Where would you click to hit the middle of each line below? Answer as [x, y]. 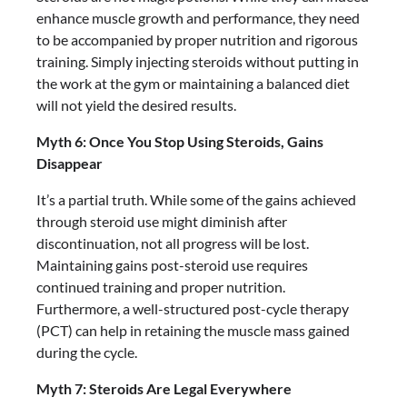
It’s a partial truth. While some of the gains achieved [196, 199]
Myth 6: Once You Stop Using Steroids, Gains [180, 141]
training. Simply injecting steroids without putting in [198, 61]
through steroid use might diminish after [162, 221]
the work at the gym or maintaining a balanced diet [193, 83]
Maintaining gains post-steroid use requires [172, 265]
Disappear [69, 163]
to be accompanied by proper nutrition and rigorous [197, 40]
